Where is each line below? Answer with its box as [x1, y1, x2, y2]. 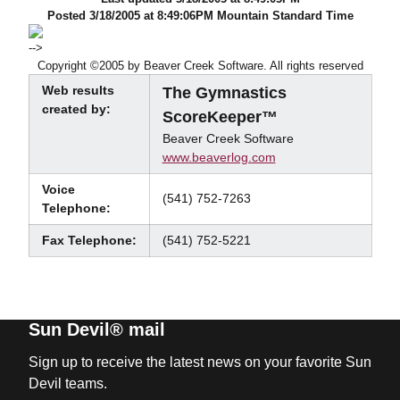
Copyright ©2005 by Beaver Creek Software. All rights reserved [37, 59, 363, 72]
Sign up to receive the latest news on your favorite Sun [28, 354, 371, 370]
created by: [41, 102, 111, 116]
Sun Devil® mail [28, 320, 165, 339]
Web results [41, 83, 114, 97]
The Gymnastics [162, 84, 287, 102]
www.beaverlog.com [162, 150, 276, 164]
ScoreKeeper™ [162, 108, 278, 126]
